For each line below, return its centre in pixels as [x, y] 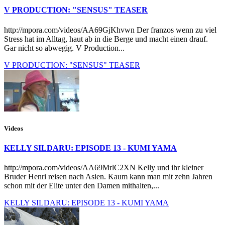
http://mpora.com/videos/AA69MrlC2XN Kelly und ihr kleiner [104, 168]
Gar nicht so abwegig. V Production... [64, 48]
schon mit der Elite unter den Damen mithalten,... [82, 186]
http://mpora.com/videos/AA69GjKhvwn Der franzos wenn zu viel [110, 30]
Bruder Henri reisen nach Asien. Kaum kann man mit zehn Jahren [108, 177]
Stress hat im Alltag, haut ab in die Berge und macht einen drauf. [106, 39]
